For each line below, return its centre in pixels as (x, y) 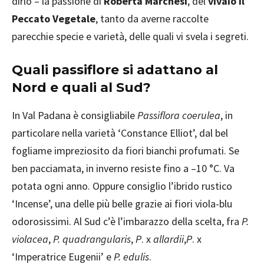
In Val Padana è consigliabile (75, 115)
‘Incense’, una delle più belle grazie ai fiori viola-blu (122, 204)
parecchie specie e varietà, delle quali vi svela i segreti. (130, 36)
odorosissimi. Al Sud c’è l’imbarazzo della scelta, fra (127, 221)
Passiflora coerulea (179, 115)
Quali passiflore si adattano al (115, 70)
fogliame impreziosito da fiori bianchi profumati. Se (126, 151)
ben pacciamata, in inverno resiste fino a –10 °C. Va (123, 168)
